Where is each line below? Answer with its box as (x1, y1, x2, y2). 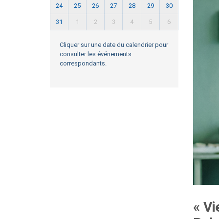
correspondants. (60, 60, 107, 67)
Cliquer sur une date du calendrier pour (60, 41, 168, 48)
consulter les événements (60, 50, 131, 58)
